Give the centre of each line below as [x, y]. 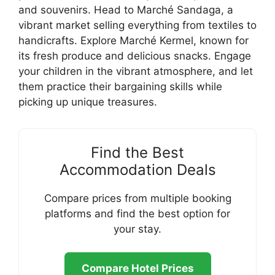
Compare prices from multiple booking [137, 198]
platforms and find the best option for [137, 213]
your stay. [137, 229]
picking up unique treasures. [88, 102]
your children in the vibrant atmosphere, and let [136, 71]
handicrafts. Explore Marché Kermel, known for [134, 40]
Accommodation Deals [137, 169]
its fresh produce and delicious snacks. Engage [135, 56]
